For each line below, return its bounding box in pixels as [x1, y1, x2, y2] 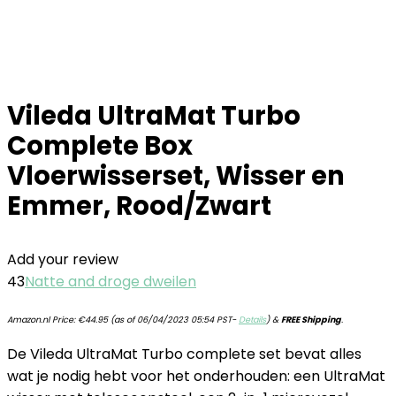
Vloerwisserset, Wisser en [7, 158, 345, 194]
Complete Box [7, 128, 193, 164]
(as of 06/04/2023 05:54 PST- [108, 314, 239, 325]
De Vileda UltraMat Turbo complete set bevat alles [7, 344, 362, 364]
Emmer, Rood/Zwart [7, 188, 271, 224]
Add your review [7, 249, 118, 270]
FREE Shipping [281, 314, 341, 325]
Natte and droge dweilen [25, 271, 196, 292]
